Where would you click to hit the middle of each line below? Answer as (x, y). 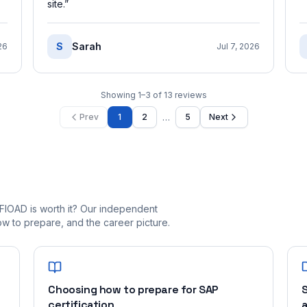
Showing (119, 95)
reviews (191, 95)
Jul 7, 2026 (238, 46)
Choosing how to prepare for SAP (133, 290)
